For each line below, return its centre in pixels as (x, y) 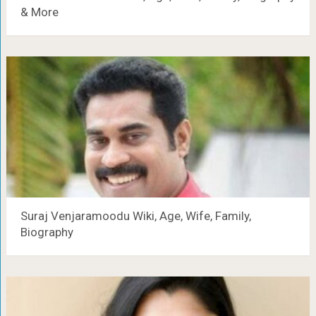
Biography (47, 232)
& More (39, 12)
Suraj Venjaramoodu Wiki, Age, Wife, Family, (135, 216)
